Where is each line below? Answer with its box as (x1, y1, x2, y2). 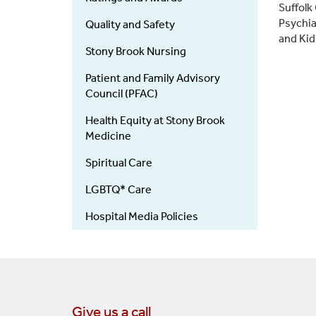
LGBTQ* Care (85, 183, 152, 197)
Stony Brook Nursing (85, 44, 186, 59)
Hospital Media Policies (85, 209, 198, 224)
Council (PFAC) (85, 87, 158, 101)
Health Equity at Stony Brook (85, 114, 225, 128)
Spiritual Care (85, 156, 152, 170)
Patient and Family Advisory (85, 71, 220, 85)
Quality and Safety (85, 18, 175, 32)
